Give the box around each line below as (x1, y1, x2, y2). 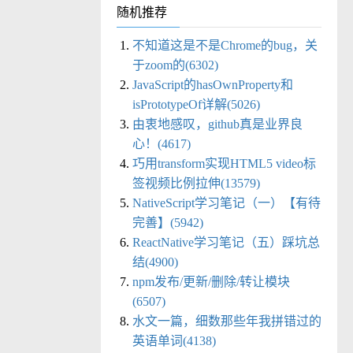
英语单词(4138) (132, 334, 216, 348)
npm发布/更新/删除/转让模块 (132, 275, 290, 289)
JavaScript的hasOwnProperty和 (132, 78, 293, 92)
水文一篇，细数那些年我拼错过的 (132, 314, 321, 329)
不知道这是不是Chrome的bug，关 (132, 39, 318, 53)
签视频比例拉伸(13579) (132, 176, 260, 191)
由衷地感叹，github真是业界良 (132, 117, 303, 132)
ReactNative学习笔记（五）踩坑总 (132, 236, 320, 250)
